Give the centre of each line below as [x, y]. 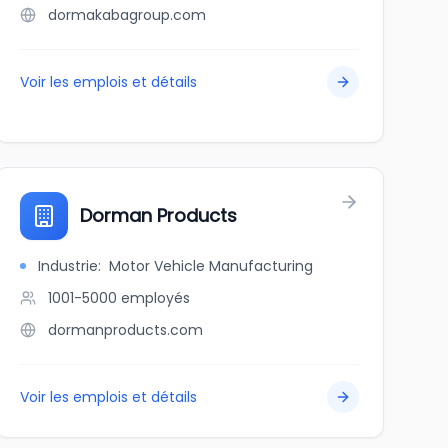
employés [155, 298]
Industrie [67, 266]
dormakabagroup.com [126, 15]
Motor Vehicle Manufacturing [210, 266]
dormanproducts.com [125, 330]
